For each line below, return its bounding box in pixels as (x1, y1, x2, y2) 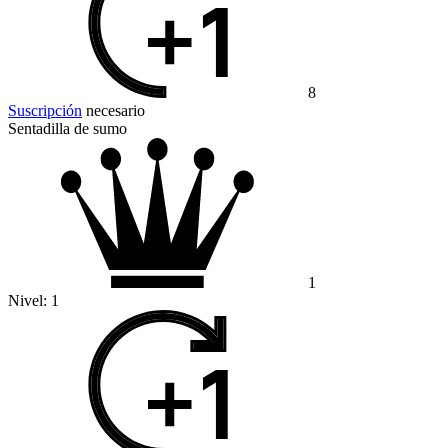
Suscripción (8, 102, 82, 120)
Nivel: (8, 292, 51, 310)
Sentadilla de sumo (8, 120, 127, 138)
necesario (82, 102, 145, 120)
